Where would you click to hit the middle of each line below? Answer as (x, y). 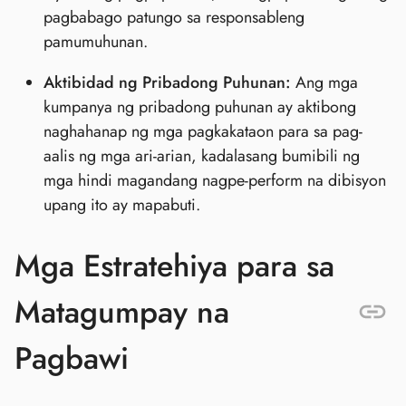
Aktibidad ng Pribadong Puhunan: (167, 82)
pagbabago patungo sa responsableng (174, 17)
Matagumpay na (122, 312)
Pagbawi (72, 358)
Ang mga (324, 82)
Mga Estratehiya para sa (174, 266)
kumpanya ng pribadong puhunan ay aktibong (200, 106)
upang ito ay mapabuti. (122, 204)
